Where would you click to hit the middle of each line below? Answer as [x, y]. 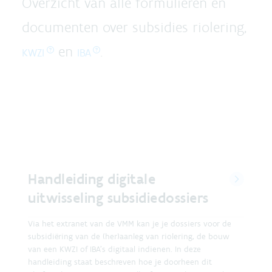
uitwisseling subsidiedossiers [118, 198]
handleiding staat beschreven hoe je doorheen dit [120, 262]
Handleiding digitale [92, 179]
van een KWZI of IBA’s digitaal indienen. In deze [114, 249]
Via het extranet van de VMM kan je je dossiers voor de [130, 224]
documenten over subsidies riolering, [134, 27]
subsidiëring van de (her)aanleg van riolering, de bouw [129, 236]
